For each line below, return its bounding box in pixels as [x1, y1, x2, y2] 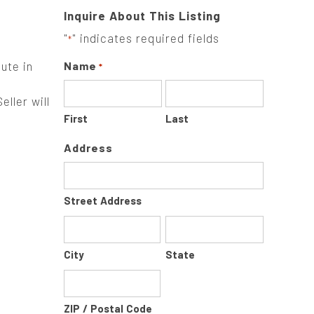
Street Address [64, 194, 142, 207]
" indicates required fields [72, 31, 219, 45]
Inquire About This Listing [64, 8, 221, 22]
